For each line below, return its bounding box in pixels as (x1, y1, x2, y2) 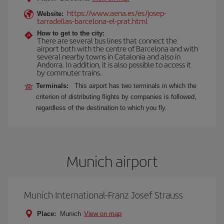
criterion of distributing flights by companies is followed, (36, 93, 196, 100)
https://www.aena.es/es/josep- (67, 7, 166, 18)
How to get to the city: (37, 29, 104, 37)
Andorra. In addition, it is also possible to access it (37, 59, 191, 69)
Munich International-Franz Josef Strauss (24, 188, 183, 201)
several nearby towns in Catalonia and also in (37, 51, 180, 61)
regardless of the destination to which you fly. (36, 104, 167, 111)
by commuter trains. (37, 67, 101, 77)
